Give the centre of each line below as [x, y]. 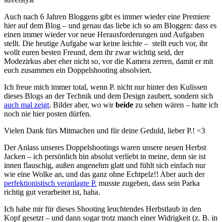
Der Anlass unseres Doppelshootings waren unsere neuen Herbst [105, 147]
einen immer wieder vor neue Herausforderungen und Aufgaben [104, 34]
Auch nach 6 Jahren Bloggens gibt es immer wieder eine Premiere [107, 16]
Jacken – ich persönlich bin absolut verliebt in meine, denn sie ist [105, 156]
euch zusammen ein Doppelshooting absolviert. [79, 70]
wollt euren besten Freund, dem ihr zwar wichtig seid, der [94, 52]
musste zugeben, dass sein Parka [148, 183]
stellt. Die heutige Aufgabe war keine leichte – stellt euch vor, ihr [106, 43]
